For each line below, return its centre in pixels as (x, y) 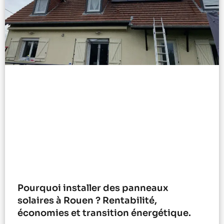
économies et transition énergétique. (104, 213)
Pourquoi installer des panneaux (93, 188)
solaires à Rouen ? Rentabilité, (87, 200)
